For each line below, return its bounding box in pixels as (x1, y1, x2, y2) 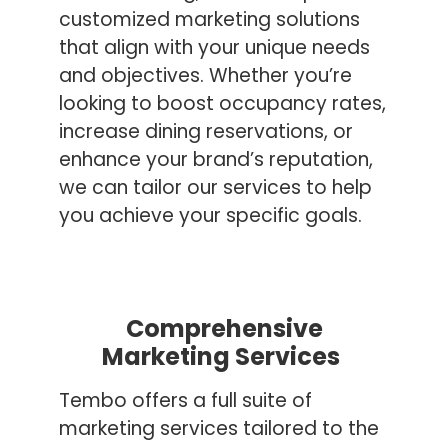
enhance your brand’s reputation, (59, 145, 374, 173)
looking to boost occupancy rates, (59, 89, 387, 117)
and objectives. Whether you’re (59, 61, 353, 89)
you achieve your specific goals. (59, 201, 363, 229)
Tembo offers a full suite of (59, 386, 313, 414)
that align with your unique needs (59, 33, 371, 61)
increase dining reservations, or (59, 117, 354, 145)
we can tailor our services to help (59, 173, 373, 201)
